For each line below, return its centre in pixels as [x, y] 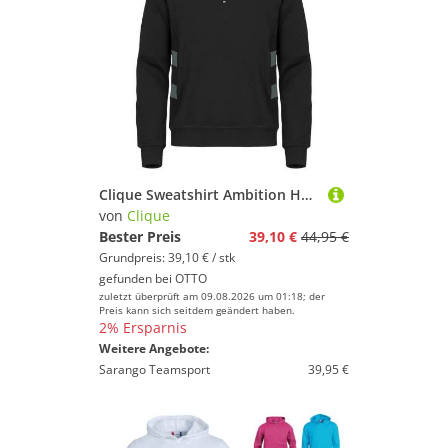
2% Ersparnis [143, 327]
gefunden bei [137, 278]
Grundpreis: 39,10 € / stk [167, 257]
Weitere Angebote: [154, 348]
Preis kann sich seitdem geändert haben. [197, 310]
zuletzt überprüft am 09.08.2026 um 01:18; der [212, 296]
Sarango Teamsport [154, 369]
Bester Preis [140, 236]
